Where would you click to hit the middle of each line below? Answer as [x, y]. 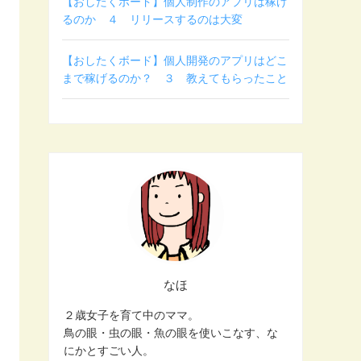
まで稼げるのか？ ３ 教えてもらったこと [175, 78]
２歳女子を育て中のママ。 [131, 315]
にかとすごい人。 [109, 350]
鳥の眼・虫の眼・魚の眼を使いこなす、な [171, 332]
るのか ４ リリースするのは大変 [152, 19]
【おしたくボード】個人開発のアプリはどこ [175, 60]
